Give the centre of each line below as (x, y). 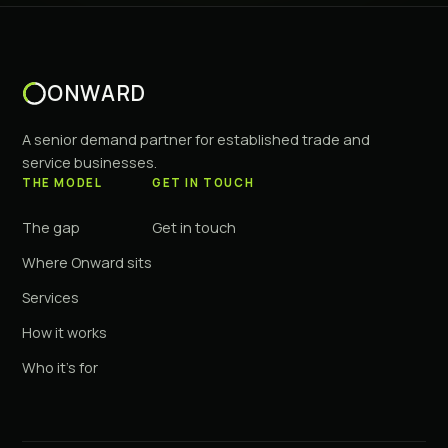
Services (50, 297)
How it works (64, 332)
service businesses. (89, 162)
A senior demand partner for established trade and (196, 139)
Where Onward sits (87, 262)
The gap (51, 227)
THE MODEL (62, 182)
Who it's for (60, 367)
